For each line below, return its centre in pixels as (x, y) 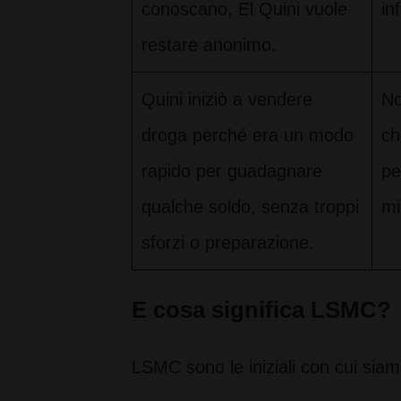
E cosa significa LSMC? (261, 310)
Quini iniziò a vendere (227, 99)
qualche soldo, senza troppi (250, 207)
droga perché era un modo (247, 135)
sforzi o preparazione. (228, 243)
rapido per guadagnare (232, 171)
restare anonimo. (209, 45)
